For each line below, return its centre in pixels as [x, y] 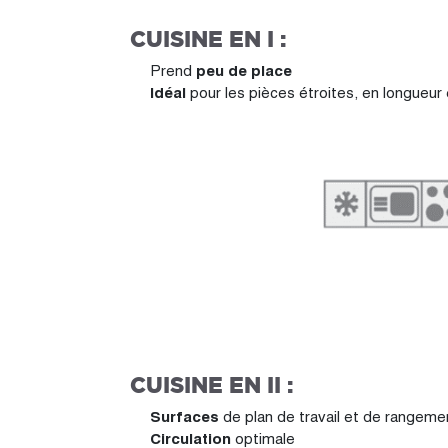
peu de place [244, 70]
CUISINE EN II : [211, 385]
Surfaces [184, 416]
